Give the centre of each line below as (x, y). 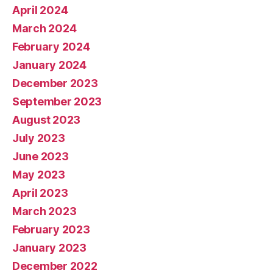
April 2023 (40, 193)
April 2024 (40, 10)
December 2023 (55, 83)
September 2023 (57, 101)
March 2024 (44, 28)
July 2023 (39, 138)
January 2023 (49, 248)
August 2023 (47, 120)
